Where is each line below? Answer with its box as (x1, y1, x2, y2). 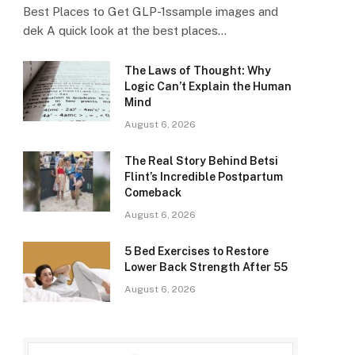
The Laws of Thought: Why (124, 64, 271, 78)
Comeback (124, 186, 181, 200)
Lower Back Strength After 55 (124, 261, 288, 274)
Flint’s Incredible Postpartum (124, 170, 283, 184)
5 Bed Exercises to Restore (124, 245, 269, 258)
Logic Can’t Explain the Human (124, 80, 292, 94)
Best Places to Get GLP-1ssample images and (23, 5, 278, 19)
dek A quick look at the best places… (23, 24, 227, 38)
